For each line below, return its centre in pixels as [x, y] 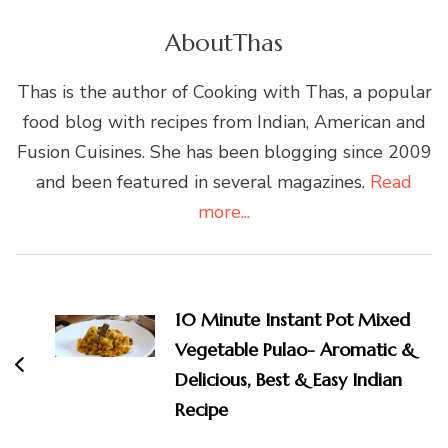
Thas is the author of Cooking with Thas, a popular [224, 91]
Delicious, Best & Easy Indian [288, 379]
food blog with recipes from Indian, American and [224, 121]
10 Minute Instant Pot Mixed [292, 319]
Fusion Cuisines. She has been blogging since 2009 [224, 151]
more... [224, 211]
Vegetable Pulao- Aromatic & [295, 349]
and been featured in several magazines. [203, 181]
